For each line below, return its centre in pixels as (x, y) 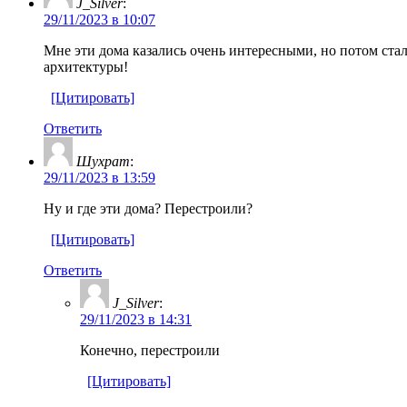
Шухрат (103, 161)
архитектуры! (86, 66)
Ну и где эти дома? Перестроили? (148, 208)
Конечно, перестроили (150, 350)
